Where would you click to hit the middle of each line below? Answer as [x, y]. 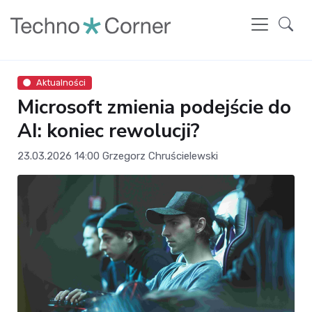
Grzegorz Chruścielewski [160, 156]
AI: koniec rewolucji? [109, 131]
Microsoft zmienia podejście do [154, 108]
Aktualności [61, 83]
